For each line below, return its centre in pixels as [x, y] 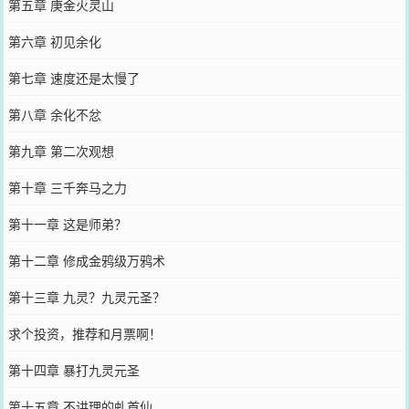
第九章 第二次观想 [61, 150]
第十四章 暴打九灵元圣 [73, 369]
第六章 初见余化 [54, 41]
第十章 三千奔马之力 [67, 187]
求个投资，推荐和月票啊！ [84, 333]
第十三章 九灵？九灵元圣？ [86, 296]
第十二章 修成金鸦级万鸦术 [86, 260]
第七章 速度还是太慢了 [73, 77]
